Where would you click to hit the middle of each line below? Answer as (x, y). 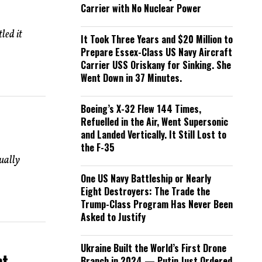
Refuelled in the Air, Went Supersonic (154, 122)
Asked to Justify (113, 217)
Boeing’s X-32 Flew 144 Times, (141, 109)
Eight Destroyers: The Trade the (145, 191)
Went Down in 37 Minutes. (131, 78)
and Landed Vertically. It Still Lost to (154, 135)
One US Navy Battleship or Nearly (146, 178)
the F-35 (98, 147)
